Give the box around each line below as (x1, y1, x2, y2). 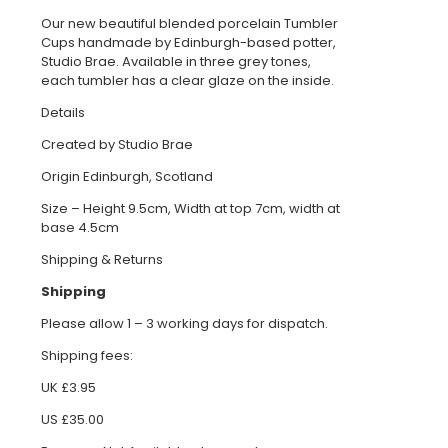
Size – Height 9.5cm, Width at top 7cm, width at (41, 199, 340, 219)
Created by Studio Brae (41, 135, 193, 155)
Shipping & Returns (41, 250, 163, 270)
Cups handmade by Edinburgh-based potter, (41, 33, 336, 53)
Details (41, 103, 85, 123)
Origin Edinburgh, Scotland (41, 167, 213, 187)
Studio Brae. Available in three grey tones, (41, 52, 311, 72)
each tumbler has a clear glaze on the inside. (41, 71, 334, 91)
